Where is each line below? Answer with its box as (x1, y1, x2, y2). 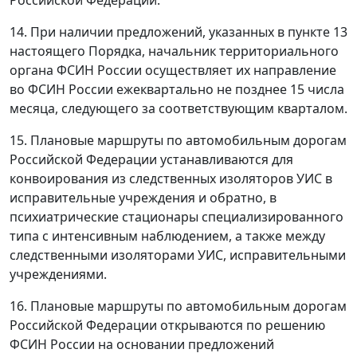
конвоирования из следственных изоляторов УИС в (10, 170, 332, 187)
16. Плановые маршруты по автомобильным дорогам (10, 297, 347, 315)
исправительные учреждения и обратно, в (10, 189, 277, 206)
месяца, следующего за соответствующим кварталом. (10, 100, 347, 117)
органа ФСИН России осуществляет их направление (10, 61, 336, 79)
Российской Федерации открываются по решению (10, 316, 325, 334)
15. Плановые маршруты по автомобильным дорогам (10, 131, 347, 149)
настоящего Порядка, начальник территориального (10, 42, 339, 60)
